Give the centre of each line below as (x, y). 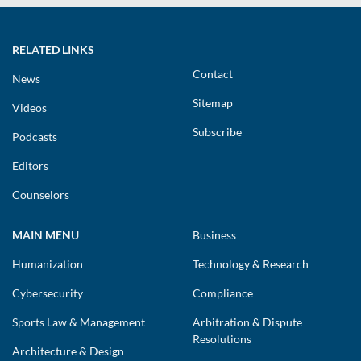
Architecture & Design (68, 351)
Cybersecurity (48, 293)
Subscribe (217, 132)
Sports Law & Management (79, 322)
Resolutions (222, 339)
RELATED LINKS (53, 50)
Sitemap (213, 103)
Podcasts (35, 137)
